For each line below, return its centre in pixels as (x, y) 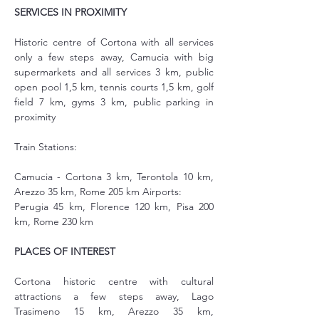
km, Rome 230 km (54, 221)
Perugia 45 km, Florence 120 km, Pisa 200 (114, 206)
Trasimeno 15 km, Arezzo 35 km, (114, 311)
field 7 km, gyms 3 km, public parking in (114, 102)
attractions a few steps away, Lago (114, 296)
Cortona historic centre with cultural (114, 281)
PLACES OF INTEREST (65, 251)
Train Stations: (46, 147)
